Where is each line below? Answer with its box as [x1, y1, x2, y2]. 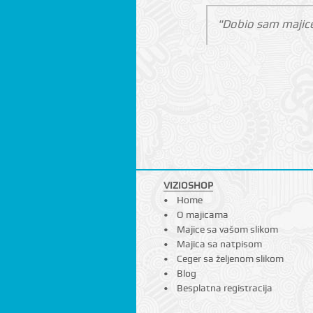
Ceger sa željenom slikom [177, 253, 284, 265]
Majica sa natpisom [177, 238, 263, 250]
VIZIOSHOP [163, 180, 214, 191]
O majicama [177, 209, 229, 221]
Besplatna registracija [177, 282, 273, 294]
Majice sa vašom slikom [177, 224, 279, 235]
